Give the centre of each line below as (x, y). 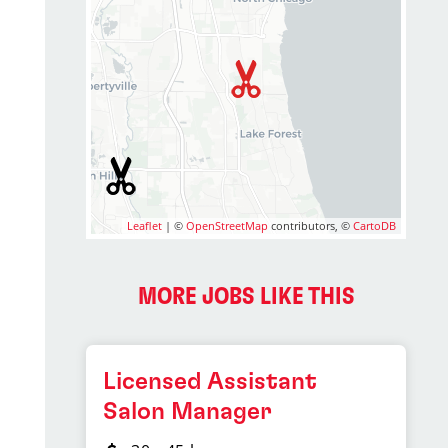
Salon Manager (188, 412)
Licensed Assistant (210, 382)
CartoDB (375, 225)
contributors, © (311, 225)
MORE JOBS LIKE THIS (246, 297)
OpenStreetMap (227, 225)
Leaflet (145, 225)
